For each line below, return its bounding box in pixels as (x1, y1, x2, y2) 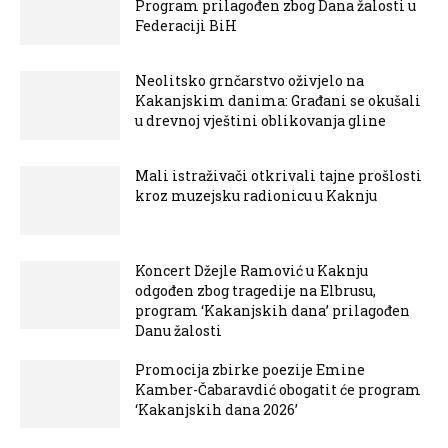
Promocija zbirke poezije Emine (135, 359, 365, 379)
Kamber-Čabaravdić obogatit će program (135, 379, 421, 399)
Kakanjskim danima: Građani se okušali (135, 90, 421, 110)
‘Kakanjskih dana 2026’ (135, 399, 298, 419)
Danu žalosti (135, 320, 222, 340)
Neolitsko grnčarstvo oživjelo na (135, 70, 364, 90)
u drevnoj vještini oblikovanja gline (135, 110, 386, 130)
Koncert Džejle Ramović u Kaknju (135, 260, 368, 280)
